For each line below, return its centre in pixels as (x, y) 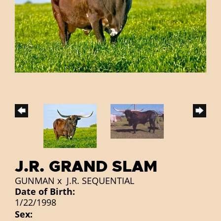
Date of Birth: (45, 192)
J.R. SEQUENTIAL (100, 181)
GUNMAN (35, 181)
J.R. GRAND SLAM (86, 167)
